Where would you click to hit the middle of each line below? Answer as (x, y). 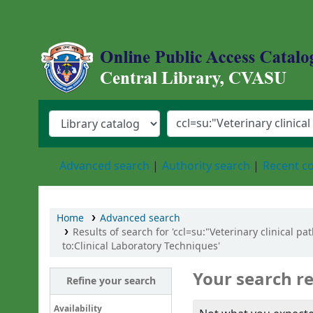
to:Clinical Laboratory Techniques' (141, 246)
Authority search (206, 166)
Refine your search (111, 282)
